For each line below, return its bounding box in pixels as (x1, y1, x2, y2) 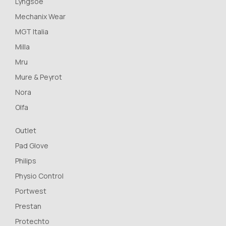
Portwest (15, 186, 46, 196)
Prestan (15, 201, 41, 211)
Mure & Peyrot (15, 72, 62, 82)
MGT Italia (15, 26, 48, 36)
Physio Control (15, 171, 64, 181)
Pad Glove (15, 140, 48, 150)
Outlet (15, 125, 36, 135)
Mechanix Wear (15, 11, 66, 21)
